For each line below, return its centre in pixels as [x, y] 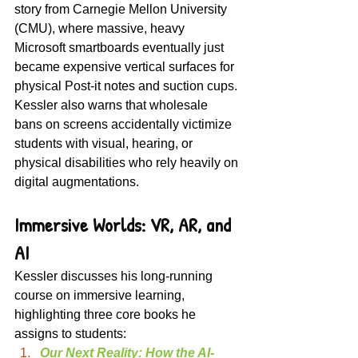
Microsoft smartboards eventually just [121, 47]
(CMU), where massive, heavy [101, 28]
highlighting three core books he [107, 314]
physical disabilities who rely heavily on [128, 162]
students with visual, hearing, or [105, 143]
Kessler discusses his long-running [115, 276]
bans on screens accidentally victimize [125, 124]
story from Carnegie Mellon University [122, 9]
